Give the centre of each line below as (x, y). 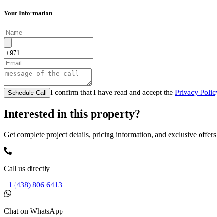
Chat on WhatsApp (33, 211)
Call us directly (27, 168)
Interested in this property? (72, 114)
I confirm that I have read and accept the (112, 93)
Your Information (28, 13)
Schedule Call (27, 93)
